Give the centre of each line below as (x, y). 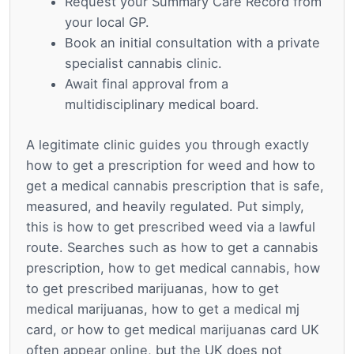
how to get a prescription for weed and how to (171, 165)
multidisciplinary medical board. (162, 105)
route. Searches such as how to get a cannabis (172, 247)
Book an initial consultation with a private (193, 43)
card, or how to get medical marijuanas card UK (173, 329)
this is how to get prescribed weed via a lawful (171, 226)
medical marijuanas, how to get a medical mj (163, 309)
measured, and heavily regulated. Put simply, (165, 206)
